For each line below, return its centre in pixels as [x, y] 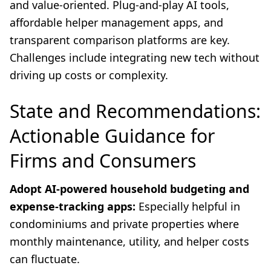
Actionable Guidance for [112, 136]
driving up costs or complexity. [89, 75]
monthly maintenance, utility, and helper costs [129, 242]
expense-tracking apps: [73, 207]
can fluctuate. [45, 259]
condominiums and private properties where [124, 224]
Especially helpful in [188, 207]
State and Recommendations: [135, 111]
